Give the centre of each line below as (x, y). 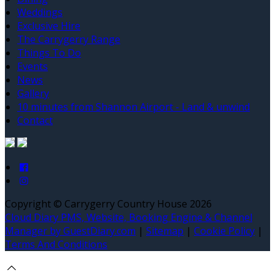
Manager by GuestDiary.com (70, 230)
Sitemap (165, 230)
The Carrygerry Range (69, 39)
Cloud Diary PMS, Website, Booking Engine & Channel (129, 217)
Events (33, 66)
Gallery (33, 93)
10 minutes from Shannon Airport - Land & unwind (134, 107)
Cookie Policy (224, 230)
